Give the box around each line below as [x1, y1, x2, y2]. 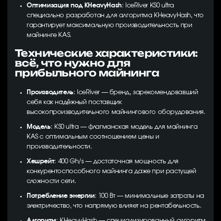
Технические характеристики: [15, 47, 198, 59]
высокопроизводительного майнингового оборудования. [27, 109, 206, 115]
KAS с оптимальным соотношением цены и [27, 134, 159, 140]
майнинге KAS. [27, 32, 72, 38]
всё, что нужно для [15, 57, 131, 69]
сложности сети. [27, 178, 76, 184]
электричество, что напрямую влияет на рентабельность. [27, 203, 202, 209]
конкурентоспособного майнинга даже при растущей [27, 168, 196, 175]
